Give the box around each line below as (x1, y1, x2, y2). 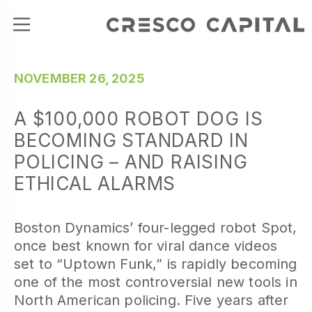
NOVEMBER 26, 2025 (14, 71, 145, 86)
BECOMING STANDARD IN (14, 130, 249, 151)
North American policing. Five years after (14, 292, 289, 309)
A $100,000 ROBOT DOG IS (14, 108, 263, 130)
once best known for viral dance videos (14, 237, 278, 254)
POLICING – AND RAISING (14, 151, 248, 173)
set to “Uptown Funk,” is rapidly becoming (14, 256, 297, 272)
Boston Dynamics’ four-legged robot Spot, (14, 219, 297, 236)
